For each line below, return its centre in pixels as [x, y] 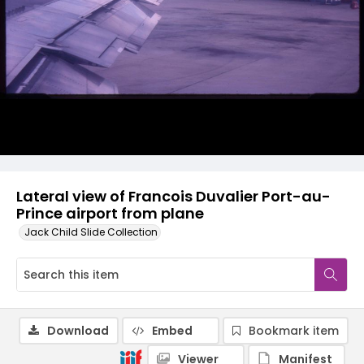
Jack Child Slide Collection [91, 232]
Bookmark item [294, 331]
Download [78, 331]
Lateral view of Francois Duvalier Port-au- [173, 196]
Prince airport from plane [110, 213]
